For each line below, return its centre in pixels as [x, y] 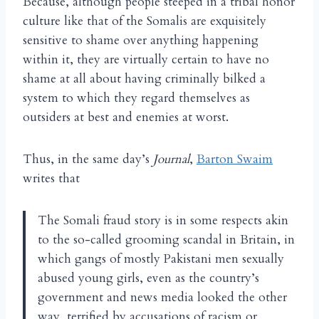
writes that [51, 179]
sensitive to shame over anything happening [141, 41]
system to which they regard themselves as [136, 98]
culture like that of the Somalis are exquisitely [145, 21]
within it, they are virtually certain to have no [146, 60]
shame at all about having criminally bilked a [144, 79]
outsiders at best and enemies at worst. [126, 117]
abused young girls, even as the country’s [148, 278]
